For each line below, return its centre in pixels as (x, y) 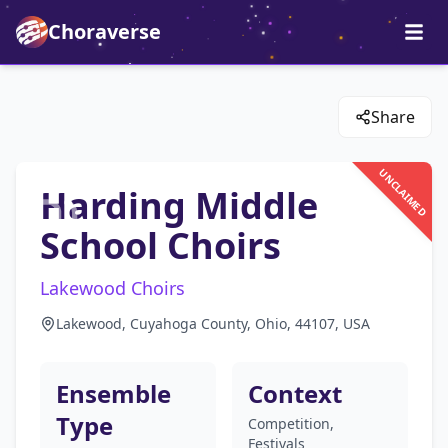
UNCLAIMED (402, 192)
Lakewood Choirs (112, 288)
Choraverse (104, 31)
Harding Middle (179, 205)
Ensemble (113, 393)
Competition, (291, 423)
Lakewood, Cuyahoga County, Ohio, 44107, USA (213, 323)
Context (295, 393)
